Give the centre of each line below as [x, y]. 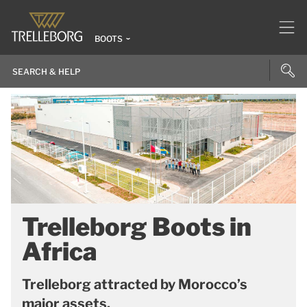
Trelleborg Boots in [137, 227]
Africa [60, 251]
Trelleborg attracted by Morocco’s [135, 284]
